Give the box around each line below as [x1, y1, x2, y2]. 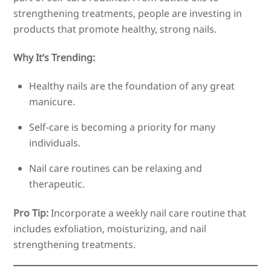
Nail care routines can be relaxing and [29, 161, 202, 175]
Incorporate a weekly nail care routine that [48, 206, 247, 220]
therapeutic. [29, 177, 85, 191]
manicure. [29, 94, 75, 108]
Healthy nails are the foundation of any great [29, 79, 235, 93]
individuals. [29, 135, 80, 149]
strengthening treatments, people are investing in [13, 6, 243, 20]
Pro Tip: [13, 206, 49, 220]
